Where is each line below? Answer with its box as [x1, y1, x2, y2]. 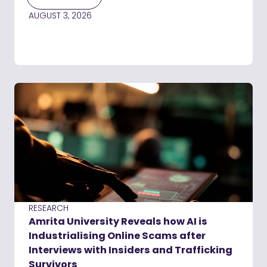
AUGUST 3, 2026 [29, 10, 92, 22]
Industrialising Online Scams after [29, 229, 206, 243]
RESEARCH [29, 202, 69, 215]
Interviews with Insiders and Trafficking [29, 243, 232, 257]
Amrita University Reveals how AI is [29, 215, 207, 229]
